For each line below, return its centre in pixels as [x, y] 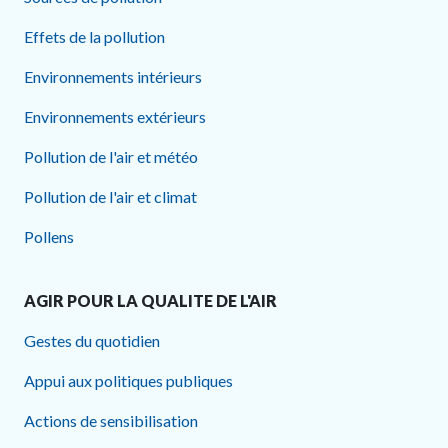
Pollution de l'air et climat [110, 197]
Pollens [49, 237]
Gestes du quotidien [92, 341]
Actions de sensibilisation [111, 421]
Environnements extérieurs [115, 117]
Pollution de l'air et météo [111, 157]
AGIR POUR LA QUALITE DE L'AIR [150, 301]
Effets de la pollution [94, 37]
